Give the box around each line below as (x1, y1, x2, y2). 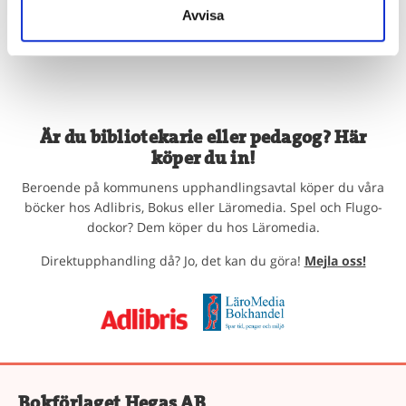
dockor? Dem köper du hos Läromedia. (86, 218, 320, 236)
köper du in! (150, 146, 256, 170)
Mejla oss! (304, 252, 366, 269)
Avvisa (182, 6, 224, 23)
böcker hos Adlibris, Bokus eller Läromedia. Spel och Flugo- (24, 198, 382, 216)
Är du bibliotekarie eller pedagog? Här (39, 125, 367, 150)
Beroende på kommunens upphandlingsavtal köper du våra (22, 179, 384, 196)
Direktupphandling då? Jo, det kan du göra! (40, 252, 304, 269)
